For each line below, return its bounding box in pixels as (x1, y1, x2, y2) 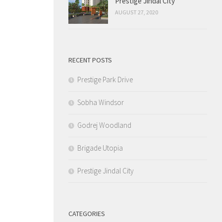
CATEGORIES (68, 209, 105, 218)
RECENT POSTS (68, 55, 112, 64)
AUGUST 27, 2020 (115, 8, 158, 16)
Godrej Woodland (77, 120, 131, 130)
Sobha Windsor (77, 97, 124, 107)
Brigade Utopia (77, 143, 123, 153)
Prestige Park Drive (77, 74, 133, 84)
